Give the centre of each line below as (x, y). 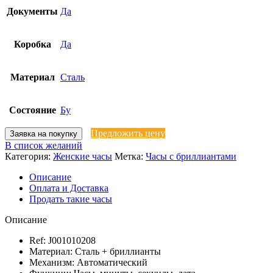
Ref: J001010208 (62, 240)
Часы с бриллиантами (191, 156)
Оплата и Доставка (69, 188)
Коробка (32, 44)
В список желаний (44, 145)
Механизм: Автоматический (88, 262)
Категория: (28, 156)
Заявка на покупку (44, 133)
